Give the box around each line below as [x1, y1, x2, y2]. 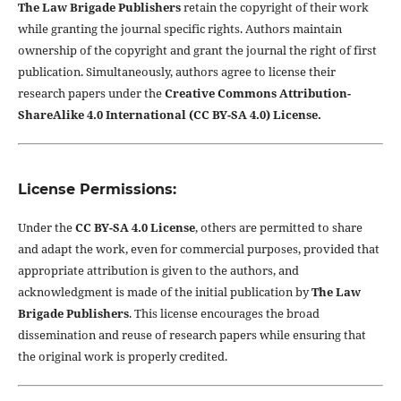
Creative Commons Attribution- [164, 85, 351, 102]
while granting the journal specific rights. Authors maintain [17, 21, 342, 38]
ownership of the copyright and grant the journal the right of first [17, 42, 377, 59]
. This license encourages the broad [128, 305, 320, 322]
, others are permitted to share [194, 219, 363, 236]
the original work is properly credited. [17, 348, 227, 365]
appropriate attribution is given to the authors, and [17, 262, 299, 279]
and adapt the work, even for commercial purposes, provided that [17, 241, 380, 258]
